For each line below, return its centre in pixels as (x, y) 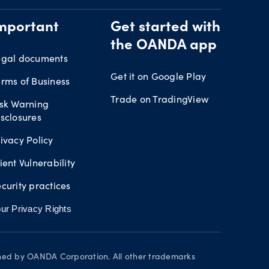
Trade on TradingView (159, 99)
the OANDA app (164, 46)
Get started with (165, 28)
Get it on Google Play (159, 76)
